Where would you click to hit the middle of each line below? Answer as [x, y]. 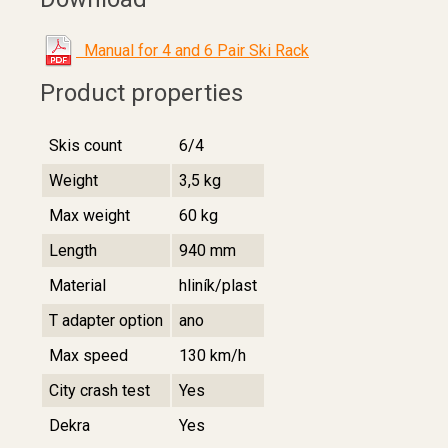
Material [77, 285]
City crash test [99, 390]
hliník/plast [218, 285]
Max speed [88, 355]
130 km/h [212, 355]
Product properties [141, 92]
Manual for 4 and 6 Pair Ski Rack [192, 50]
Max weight [89, 215]
